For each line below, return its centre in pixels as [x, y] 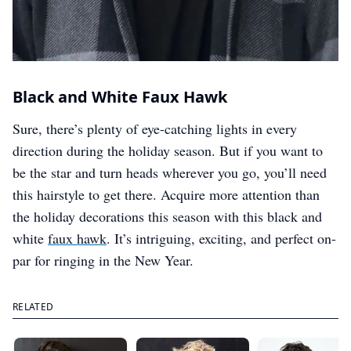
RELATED [33, 307]
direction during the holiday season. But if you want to [168, 151]
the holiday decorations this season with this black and [167, 217]
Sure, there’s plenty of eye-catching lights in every [155, 129]
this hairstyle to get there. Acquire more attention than [166, 195]
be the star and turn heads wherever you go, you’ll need [170, 173]
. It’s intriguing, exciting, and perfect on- [221, 239]
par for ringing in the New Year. [103, 261]
